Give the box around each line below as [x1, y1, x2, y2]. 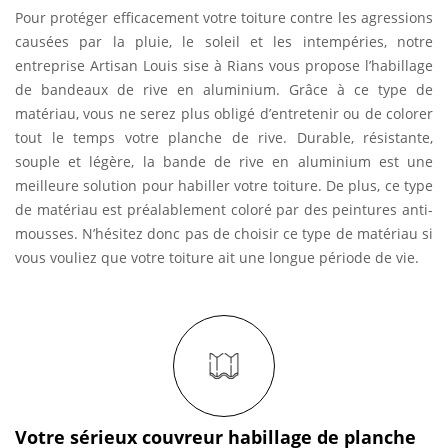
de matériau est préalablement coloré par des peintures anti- [15, 200, 433, 219]
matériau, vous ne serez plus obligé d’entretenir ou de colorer [15, 104, 433, 123]
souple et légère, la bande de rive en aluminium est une [15, 152, 433, 171]
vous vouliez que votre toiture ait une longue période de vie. [15, 248, 419, 267]
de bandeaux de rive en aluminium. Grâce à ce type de [15, 80, 433, 99]
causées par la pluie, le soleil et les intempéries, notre [15, 32, 433, 51]
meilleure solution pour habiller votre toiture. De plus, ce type [15, 176, 433, 195]
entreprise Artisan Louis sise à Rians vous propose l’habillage [15, 56, 433, 75]
